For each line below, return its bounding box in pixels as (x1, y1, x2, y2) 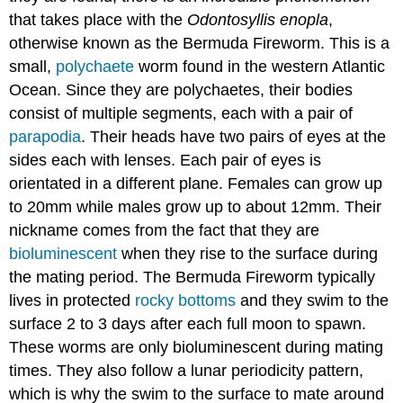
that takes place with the (9, 11, 188, 30)
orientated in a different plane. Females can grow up (9, 175, 383, 193)
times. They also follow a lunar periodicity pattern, (9, 362, 364, 381)
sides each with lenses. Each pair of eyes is (9, 151, 322, 170)
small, (9, 58, 57, 76)
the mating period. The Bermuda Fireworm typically (9, 268, 376, 287)
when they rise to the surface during (117, 245, 379, 264)
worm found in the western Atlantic (134, 58, 386, 76)
